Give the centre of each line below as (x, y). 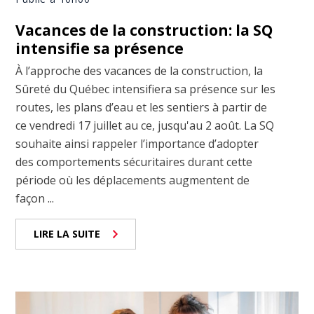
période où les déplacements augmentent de (133, 180)
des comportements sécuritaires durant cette (134, 162)
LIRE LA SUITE (67, 233)
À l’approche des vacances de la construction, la (139, 70)
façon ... (35, 198)
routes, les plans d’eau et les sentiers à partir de (142, 107)
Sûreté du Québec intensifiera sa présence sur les (146, 89)
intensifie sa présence (100, 48)
